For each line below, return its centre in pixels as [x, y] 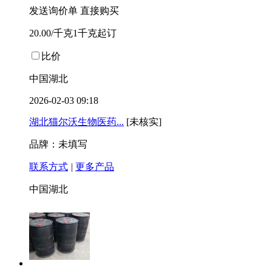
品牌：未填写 [58, 144]
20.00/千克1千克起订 [73, 33]
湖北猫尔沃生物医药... [76, 122]
